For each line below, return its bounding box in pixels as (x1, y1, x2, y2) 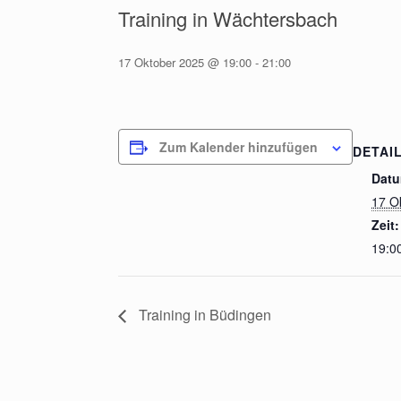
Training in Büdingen (135, 304, 271, 326)
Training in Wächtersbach (118, 4, 337, 33)
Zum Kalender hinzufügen (159, 138, 318, 157)
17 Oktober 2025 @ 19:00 (118, 54, 252, 72)
